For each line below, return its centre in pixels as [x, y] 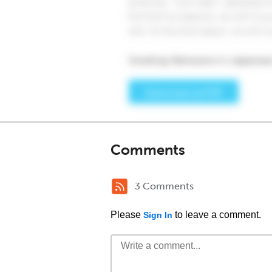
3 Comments [164, 186]
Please [127, 215]
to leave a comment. [217, 215]
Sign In [158, 215]
